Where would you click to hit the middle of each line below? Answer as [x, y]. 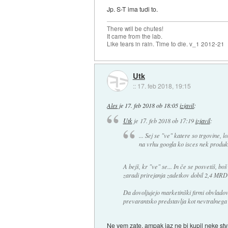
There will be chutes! [135, 29]
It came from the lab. [135, 36]
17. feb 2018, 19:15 [164, 85]
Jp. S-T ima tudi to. [133, 9]
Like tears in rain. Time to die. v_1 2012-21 [166, 44]
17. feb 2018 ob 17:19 [167, 120]
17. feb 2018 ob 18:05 [152, 105]
